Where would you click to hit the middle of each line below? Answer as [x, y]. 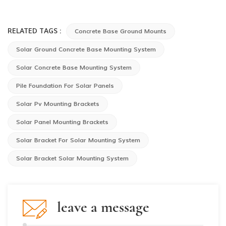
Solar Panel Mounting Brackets [62, 122]
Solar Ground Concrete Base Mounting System [86, 49]
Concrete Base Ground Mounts [121, 31]
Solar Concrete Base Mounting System [74, 67]
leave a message [103, 207]
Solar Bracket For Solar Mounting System [78, 140]
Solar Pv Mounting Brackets [58, 104]
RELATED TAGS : [35, 31]
